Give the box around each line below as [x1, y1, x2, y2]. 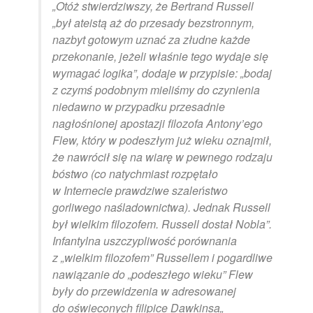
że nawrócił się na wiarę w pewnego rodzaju [52, 148, 272, 165]
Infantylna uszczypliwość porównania [52, 232, 237, 249]
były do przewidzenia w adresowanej [52, 282, 236, 299]
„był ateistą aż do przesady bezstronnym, [52, 14, 254, 31]
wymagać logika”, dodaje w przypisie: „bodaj [52, 64, 272, 81]
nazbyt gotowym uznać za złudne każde [52, 31, 250, 48]
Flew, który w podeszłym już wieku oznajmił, [52, 131, 272, 148]
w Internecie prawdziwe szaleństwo [52, 182, 228, 198]
